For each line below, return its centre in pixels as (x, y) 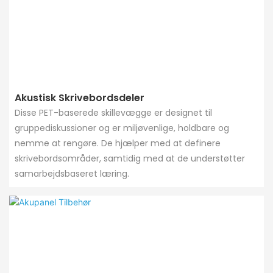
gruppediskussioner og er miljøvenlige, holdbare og (122, 128)
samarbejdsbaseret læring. (72, 174)
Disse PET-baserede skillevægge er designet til (113, 113)
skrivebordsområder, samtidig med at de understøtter (129, 159)
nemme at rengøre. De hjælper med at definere (117, 144)
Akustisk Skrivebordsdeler (79, 98)
